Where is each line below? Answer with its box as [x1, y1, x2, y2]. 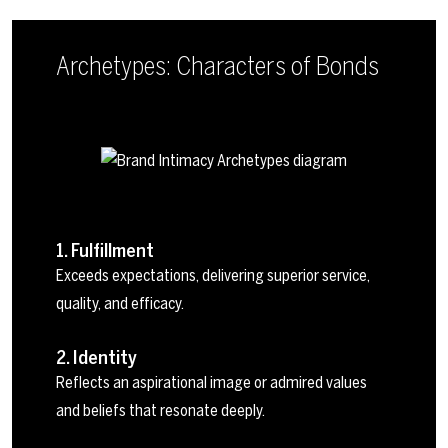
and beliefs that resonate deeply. [56, 400, 265, 420]
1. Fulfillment [56, 238, 154, 262]
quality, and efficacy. [56, 293, 184, 313]
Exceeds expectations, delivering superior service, [56, 265, 370, 285]
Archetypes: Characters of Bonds [56, 50, 379, 82]
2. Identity [56, 345, 137, 369]
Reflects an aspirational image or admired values [56, 372, 367, 392]
